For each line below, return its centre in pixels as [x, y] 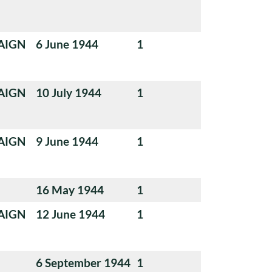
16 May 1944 [70, 189]
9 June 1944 [67, 141]
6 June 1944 [67, 44]
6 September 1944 [83, 262]
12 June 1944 [70, 214]
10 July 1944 [69, 92]
